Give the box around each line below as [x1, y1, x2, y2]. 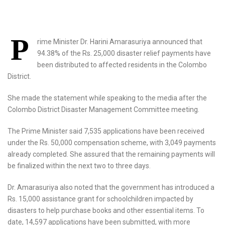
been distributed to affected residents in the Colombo [37, 60, 207, 69]
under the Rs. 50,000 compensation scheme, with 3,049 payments [8, 138, 216, 147]
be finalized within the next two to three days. [8, 161, 151, 170]
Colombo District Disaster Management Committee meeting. [8, 105, 199, 114]
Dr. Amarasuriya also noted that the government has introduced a [8, 183, 214, 191]
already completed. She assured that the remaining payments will [8, 150, 215, 158]
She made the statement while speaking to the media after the [8, 93, 207, 102]
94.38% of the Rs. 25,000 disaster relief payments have [37, 49, 211, 57]
